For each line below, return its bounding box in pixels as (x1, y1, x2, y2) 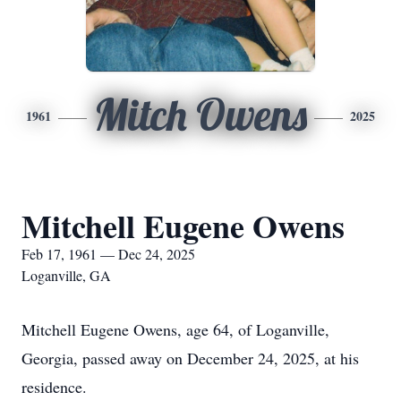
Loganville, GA (21, 266, 111, 285)
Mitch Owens (94, 88, 307, 141)
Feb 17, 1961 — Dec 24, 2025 (21, 244, 195, 263)
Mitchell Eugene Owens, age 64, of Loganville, (21, 319, 329, 340)
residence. (21, 376, 87, 397)
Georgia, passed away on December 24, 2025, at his (21, 347, 359, 369)
